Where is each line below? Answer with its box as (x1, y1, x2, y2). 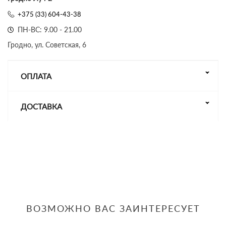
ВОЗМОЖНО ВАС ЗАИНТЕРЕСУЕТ (26, 203, 200, 214)
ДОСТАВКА (21, 102, 62, 111)
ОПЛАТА (21, 72, 51, 81)
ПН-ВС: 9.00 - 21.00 (18, 25, 82, 34)
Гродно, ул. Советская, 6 (8, 40, 86, 49)
